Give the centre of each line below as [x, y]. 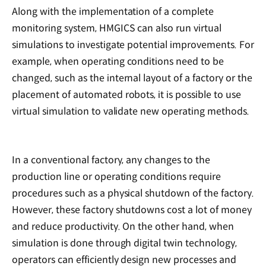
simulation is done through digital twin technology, [124, 243]
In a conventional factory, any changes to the [111, 160]
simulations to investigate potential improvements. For [133, 45]
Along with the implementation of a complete [113, 12]
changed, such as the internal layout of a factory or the [132, 78]
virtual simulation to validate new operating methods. [132, 112]
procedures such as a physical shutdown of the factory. [133, 193]
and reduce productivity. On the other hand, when [123, 226]
